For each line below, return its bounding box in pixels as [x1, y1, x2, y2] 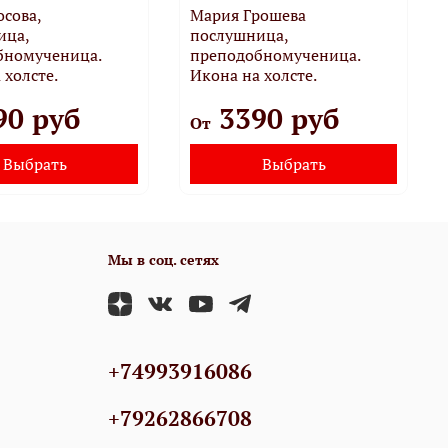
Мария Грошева [190, 3, 307, 26]
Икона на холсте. [190, 63, 318, 86]
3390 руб [211, 99, 340, 137]
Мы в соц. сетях [108, 249, 219, 269]
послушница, [190, 23, 289, 46]
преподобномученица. [190, 43, 361, 66]
